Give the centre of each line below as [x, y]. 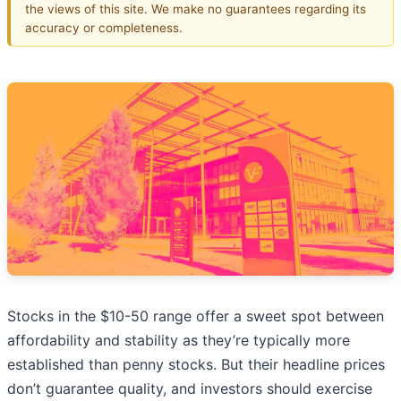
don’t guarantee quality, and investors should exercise [190, 389]
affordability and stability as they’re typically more [179, 341]
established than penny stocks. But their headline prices [196, 365]
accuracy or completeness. [104, 27]
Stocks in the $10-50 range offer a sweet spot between [196, 316]
